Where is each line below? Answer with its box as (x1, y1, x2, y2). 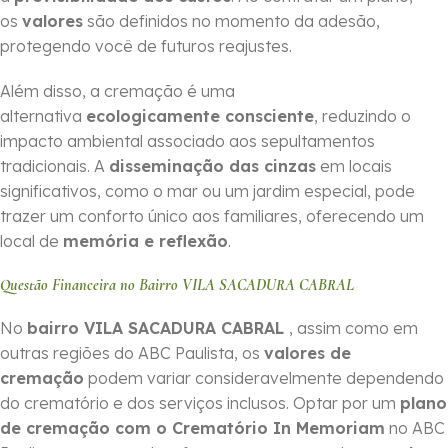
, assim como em (289, 318, 418, 339)
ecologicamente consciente (86, 106, 314, 127)
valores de (264, 343, 351, 364)
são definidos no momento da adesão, (83, 11, 380, 32)
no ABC (385, 418, 445, 439)
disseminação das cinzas (109, 156, 316, 177)
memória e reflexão (63, 231, 228, 252)
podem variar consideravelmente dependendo (84, 368, 444, 389)
